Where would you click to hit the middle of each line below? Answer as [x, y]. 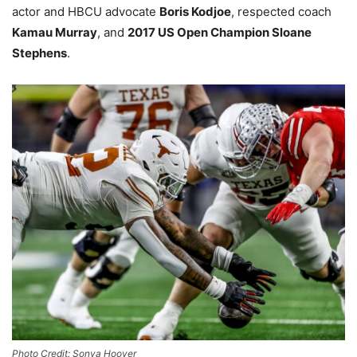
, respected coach [281, 11]
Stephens [39, 53]
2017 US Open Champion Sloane [220, 32]
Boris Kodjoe [195, 11]
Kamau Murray [55, 32]
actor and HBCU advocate [86, 11]
